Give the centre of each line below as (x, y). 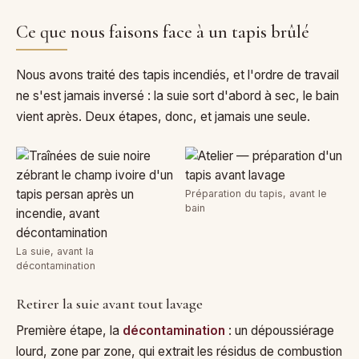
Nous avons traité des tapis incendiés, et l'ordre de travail (177, 75)
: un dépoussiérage (280, 330)
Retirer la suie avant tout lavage (109, 304)
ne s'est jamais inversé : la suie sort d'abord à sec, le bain (177, 95)
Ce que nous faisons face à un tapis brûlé (163, 32)
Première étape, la (69, 330)
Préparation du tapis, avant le (256, 193)
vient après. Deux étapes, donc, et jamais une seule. (163, 116)
